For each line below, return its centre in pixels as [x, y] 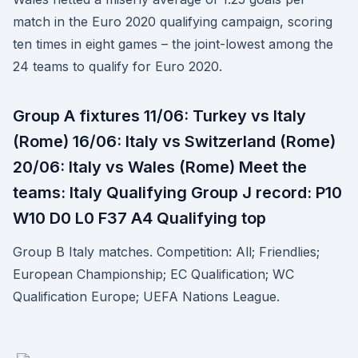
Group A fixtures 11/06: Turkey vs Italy [159, 116]
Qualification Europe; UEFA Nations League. [146, 296]
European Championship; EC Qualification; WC [153, 274]
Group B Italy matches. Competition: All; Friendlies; [166, 252]
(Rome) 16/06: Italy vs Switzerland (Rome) [174, 141]
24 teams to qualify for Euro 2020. [117, 66]
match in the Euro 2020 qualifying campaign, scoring [173, 22]
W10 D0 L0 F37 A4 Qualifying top [139, 218]
